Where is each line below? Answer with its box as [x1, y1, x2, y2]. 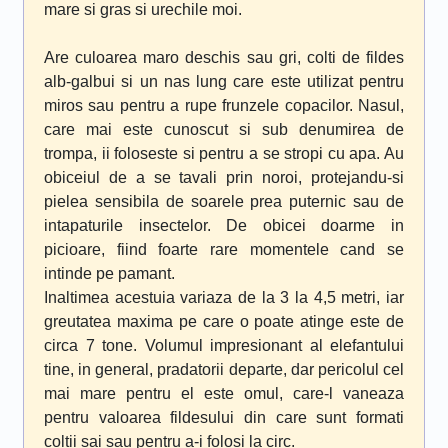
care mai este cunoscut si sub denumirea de [44, 121, 404, 138]
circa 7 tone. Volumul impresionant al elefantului [44, 337, 404, 354]
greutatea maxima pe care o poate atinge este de [44, 313, 404, 330]
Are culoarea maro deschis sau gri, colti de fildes [44, 49, 404, 66]
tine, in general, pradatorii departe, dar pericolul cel [44, 361, 404, 378]
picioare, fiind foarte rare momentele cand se [44, 241, 404, 258]
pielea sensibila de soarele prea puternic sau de [44, 193, 404, 210]
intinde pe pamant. [44, 265, 175, 282]
